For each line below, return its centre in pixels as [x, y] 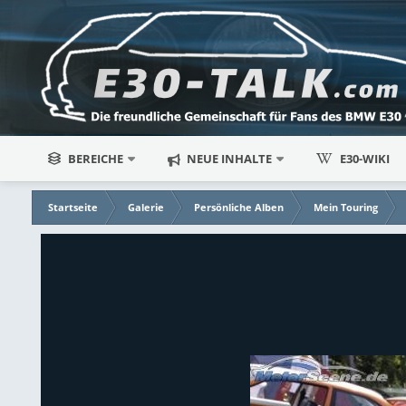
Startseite [73, 207]
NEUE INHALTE [228, 159]
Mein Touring [346, 207]
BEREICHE [96, 159]
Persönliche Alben [239, 207]
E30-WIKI [365, 159]
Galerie [146, 207]
